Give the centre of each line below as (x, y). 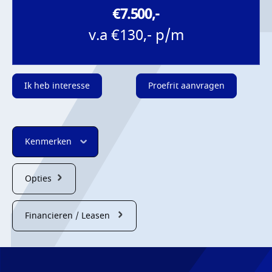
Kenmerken (48, 141)
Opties (38, 178)
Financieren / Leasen (67, 216)
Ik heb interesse (57, 86)
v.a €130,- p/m (136, 35)
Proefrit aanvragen (186, 86)
